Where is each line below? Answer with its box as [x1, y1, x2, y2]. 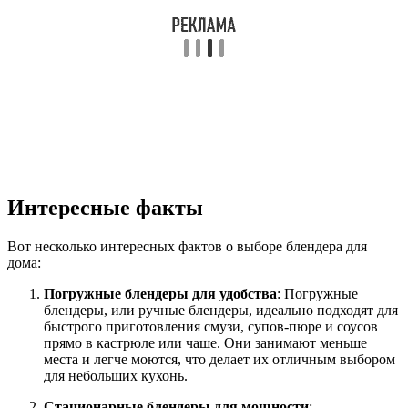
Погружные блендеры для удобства [44, 286, 277, 302]
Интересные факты [7, 196, 203, 220]
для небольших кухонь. [44, 368, 188, 384]
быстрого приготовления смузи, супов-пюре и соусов [44, 319, 378, 335]
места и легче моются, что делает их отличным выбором [44, 352, 395, 368]
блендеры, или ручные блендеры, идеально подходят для [44, 302, 398, 319]
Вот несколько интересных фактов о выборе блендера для [7, 239, 367, 255]
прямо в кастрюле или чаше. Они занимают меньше [44, 335, 367, 352]
